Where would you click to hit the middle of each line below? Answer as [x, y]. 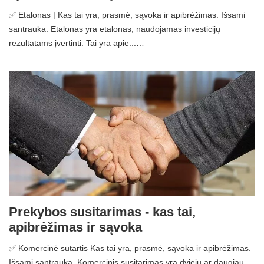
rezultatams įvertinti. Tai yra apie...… [77, 43]
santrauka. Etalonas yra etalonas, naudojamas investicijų [115, 29]
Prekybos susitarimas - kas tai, [102, 212]
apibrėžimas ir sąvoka [75, 227]
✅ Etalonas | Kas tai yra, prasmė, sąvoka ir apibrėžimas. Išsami [127, 15]
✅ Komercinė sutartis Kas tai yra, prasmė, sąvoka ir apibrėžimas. [130, 248]
